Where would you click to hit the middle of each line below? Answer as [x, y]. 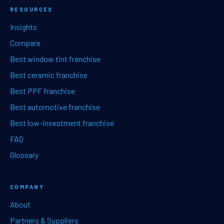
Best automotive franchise [55, 106]
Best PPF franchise [42, 90]
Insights [23, 26]
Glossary [24, 154]
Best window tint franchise [55, 58]
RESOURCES [31, 9]
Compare [25, 42]
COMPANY [27, 186]
